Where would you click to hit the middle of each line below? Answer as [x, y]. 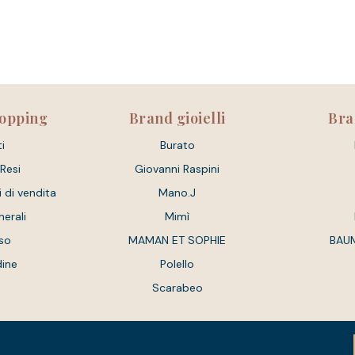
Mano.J [177, 193]
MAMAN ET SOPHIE [177, 240]
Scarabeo [177, 288]
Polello [177, 264]
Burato [177, 145]
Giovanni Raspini [177, 169]
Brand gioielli [177, 118]
